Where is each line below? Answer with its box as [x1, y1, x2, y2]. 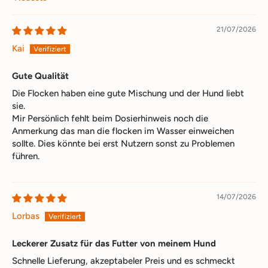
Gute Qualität [12, 70, 69, 81]
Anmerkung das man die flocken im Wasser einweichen [12, 125, 234, 136]
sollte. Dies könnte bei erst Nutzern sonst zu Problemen [12, 138, 234, 149]
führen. [12, 150, 39, 162]
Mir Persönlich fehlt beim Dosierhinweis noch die [12, 112, 208, 124]
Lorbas [12, 210, 39, 221]
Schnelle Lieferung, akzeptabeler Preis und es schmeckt [12, 255, 235, 266]
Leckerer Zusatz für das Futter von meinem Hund [12, 237, 216, 249]
